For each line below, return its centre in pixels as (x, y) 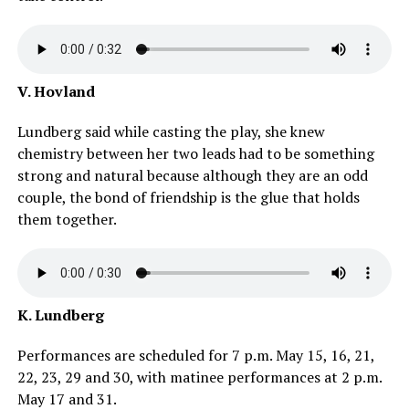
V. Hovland (58, 92)
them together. (68, 220)
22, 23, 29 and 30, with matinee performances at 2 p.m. (199, 378)
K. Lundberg (62, 315)
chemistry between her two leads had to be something (195, 154)
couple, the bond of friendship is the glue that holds (188, 198)
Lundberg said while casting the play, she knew (171, 132)
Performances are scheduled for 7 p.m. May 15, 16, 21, (195, 356)
